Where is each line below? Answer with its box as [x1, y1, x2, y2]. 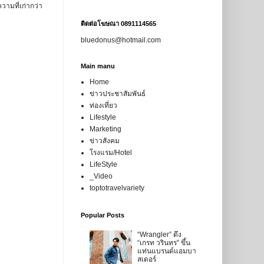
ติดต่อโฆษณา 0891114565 [80, 20, 156, 28]
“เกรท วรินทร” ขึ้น [137, 238, 191, 247]
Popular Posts [80, 212, 124, 219]
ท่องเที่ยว [89, 101, 117, 110]
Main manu [80, 62, 115, 70]
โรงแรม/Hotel [89, 148, 132, 157]
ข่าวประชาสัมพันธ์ [89, 90, 146, 98]
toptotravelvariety [89, 184, 144, 193]
